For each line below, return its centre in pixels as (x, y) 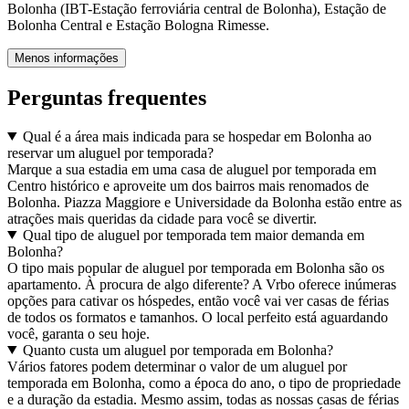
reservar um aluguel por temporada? (110, 152)
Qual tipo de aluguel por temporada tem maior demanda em (193, 235)
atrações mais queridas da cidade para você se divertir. (162, 218)
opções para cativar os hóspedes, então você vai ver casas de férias (198, 300)
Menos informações (67, 58)
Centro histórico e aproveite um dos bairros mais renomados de (188, 185)
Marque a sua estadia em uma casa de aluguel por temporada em (192, 169)
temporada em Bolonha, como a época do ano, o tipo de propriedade (204, 383)
